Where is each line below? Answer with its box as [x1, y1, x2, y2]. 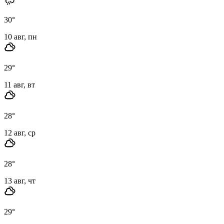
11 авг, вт [4, 80, 35, 89]
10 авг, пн [4, 32, 37, 41]
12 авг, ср [4, 128, 35, 137]
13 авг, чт [4, 176, 35, 185]
